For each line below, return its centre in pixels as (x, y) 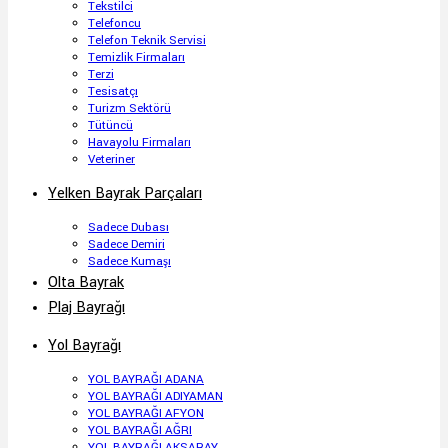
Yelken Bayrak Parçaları (125, 193)
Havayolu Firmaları (139, 142)
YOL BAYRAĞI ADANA (146, 379)
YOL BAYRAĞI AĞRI (140, 430)
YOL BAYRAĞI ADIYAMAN (155, 396)
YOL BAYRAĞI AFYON (146, 413)
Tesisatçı (113, 91)
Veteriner (111, 159)
